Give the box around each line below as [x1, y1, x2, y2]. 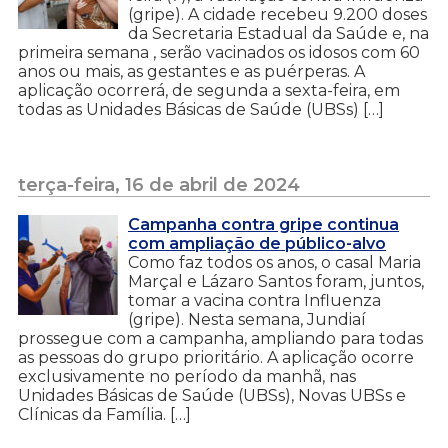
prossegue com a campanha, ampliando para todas [18, 328, 423, 348]
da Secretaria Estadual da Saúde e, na [128, 23, 429, 43]
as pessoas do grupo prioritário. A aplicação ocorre [18, 347, 414, 367]
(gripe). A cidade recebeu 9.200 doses [128, 4, 427, 24]
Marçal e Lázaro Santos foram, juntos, [128, 271, 424, 291]
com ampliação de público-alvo [128, 233, 386, 253]
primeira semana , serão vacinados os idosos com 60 [18, 42, 420, 62]
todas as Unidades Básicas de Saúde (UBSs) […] [18, 99, 384, 119]
